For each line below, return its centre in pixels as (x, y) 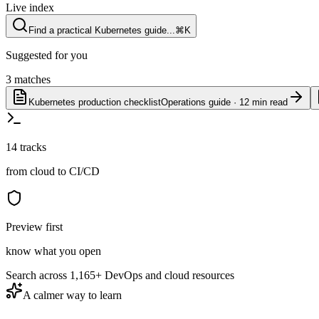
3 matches (28, 79)
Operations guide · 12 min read (224, 102)
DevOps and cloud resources (168, 275)
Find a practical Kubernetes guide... (102, 30)
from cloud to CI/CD (53, 171)
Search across (38, 275)
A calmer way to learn (72, 295)
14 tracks (26, 147)
